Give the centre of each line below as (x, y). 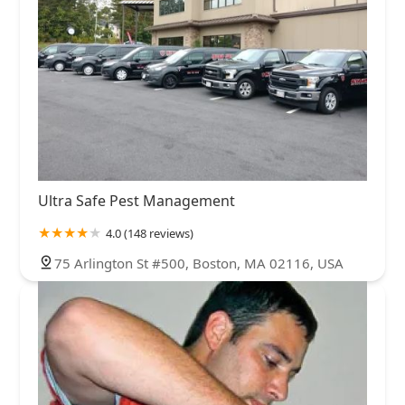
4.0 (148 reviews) (150, 234)
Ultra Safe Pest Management (137, 201)
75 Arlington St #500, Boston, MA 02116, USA (199, 264)
